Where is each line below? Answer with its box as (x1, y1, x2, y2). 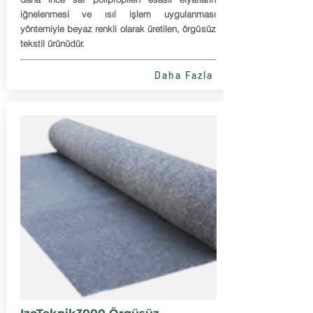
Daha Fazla (154, 68, 214, 81)
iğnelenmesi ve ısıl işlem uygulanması (20, 8, 216, 20)
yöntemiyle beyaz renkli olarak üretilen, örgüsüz (20, 23, 216, 34)
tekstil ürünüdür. (20, 38, 85, 49)
